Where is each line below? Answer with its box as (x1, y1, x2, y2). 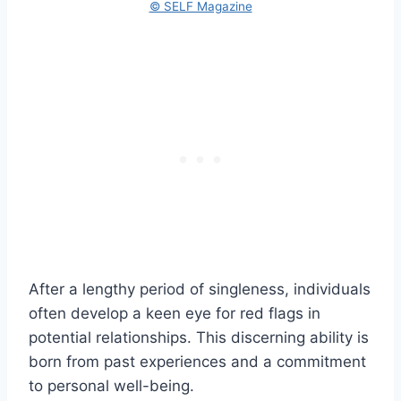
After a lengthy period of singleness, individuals (29, 279, 371, 298)
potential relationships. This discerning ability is (29, 328, 369, 346)
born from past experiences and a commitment (29, 352, 366, 371)
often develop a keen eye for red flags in (29, 303, 320, 322)
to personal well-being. (29, 376, 194, 395)
